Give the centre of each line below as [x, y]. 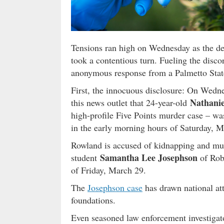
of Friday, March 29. [108, 170]
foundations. [93, 200]
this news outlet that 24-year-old [130, 102]
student [85, 157]
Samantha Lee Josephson [149, 157]
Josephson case [115, 187]
